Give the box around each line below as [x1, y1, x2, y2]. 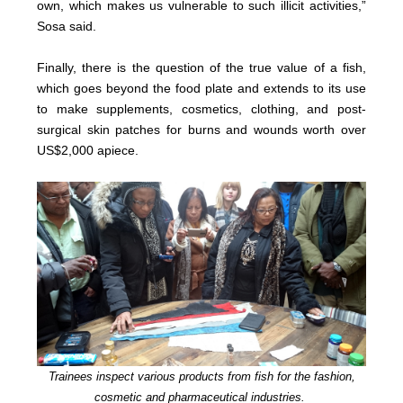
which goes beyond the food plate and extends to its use [37, 80, 366, 95]
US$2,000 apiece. [37, 142, 139, 157]
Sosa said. [37, 18, 97, 33]
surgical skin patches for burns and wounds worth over [37, 121, 366, 137]
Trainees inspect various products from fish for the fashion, [48, 370, 355, 384]
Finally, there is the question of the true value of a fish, [37, 59, 366, 75]
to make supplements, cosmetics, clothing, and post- [37, 101, 366, 116]
